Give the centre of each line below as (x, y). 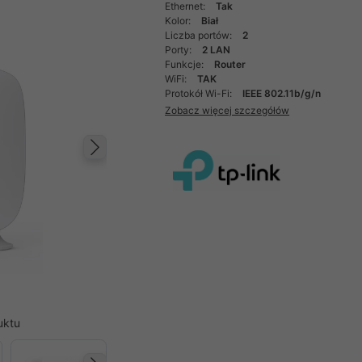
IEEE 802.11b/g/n (282, 93)
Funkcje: (186, 64)
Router (230, 64)
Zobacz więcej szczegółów (227, 110)
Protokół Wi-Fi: (200, 93)
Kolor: (179, 21)
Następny (154, 164)
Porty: (180, 50)
